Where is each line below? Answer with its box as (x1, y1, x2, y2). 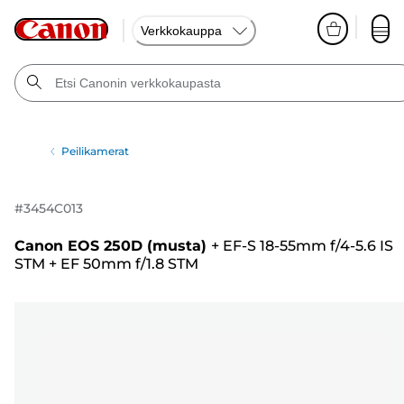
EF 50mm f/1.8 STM (60, 255, 198, 273)
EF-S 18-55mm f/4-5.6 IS (223, 237, 393, 255)
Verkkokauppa (141, 23, 222, 38)
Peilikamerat (61, 144, 130, 158)
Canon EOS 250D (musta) (14, 237, 207, 255)
